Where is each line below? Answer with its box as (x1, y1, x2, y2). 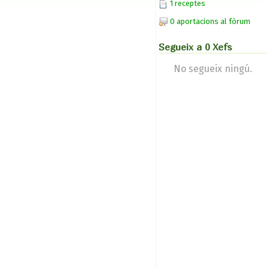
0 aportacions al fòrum (170, 16, 250, 26)
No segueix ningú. (173, 63, 252, 75)
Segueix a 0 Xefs (159, 41, 232, 53)
